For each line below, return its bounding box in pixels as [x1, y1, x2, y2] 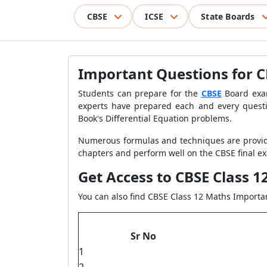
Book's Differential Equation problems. [78, 113, 232, 124]
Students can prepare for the [78, 88, 201, 99]
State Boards [201, 10, 255, 22]
